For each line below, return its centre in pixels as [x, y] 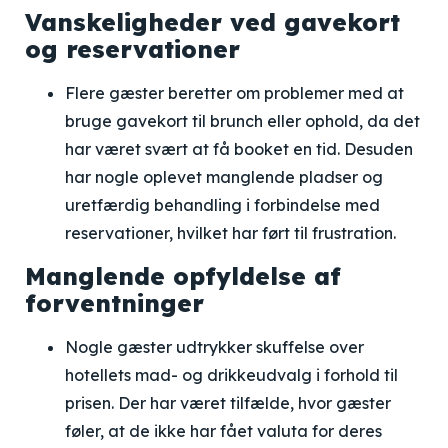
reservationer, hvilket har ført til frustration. [230, 233]
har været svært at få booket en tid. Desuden [239, 149]
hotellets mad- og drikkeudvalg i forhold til [231, 375]
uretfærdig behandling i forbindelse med [222, 205]
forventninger [114, 303]
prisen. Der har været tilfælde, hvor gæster [228, 403]
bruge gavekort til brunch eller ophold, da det [242, 121]
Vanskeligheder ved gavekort [212, 22]
